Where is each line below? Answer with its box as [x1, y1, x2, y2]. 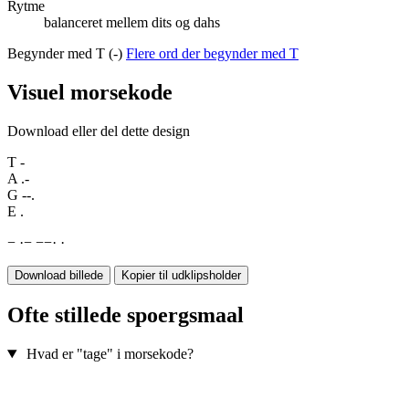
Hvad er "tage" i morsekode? [26, 346, 194, 362]
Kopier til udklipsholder [121, 268, 241, 283]
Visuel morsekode [7, 80, 173, 105]
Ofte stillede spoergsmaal [7, 303, 244, 328]
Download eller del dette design [7, 123, 190, 140]
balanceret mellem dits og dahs [44, 15, 220, 31]
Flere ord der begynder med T [126, 46, 299, 62]
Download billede [15, 268, 103, 283]
